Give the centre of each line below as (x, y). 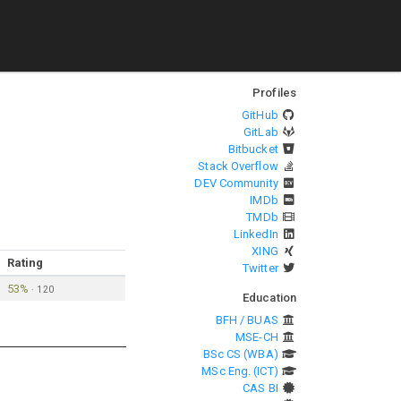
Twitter (260, 268)
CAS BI (260, 388)
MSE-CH (257, 337)
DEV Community (236, 183)
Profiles (274, 93)
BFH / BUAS (247, 320)
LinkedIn (256, 234)
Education (269, 298)
